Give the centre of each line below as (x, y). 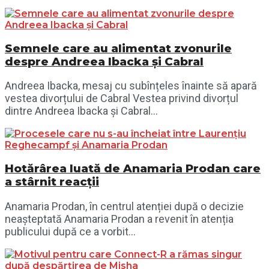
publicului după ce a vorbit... (70, 231)
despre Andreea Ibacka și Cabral (104, 61)
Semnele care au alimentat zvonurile (118, 48)
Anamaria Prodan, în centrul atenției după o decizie (124, 206)
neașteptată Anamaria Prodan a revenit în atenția (119, 219)
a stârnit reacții (52, 181)
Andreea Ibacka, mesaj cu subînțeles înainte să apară (131, 86)
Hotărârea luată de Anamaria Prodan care (133, 168)
